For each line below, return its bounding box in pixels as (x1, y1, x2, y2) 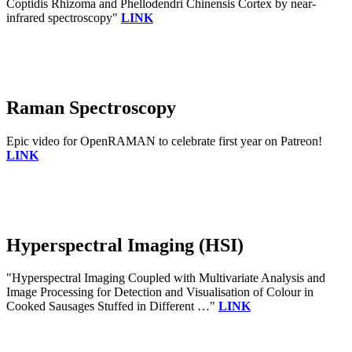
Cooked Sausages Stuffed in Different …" (6, 299, 218, 313)
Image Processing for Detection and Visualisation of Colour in (6, 285, 313, 299)
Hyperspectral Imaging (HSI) (6, 234, 244, 255)
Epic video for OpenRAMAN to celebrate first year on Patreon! (6, 134, 322, 148)
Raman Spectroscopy (6, 97, 176, 118)
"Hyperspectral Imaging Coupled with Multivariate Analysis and (6, 271, 325, 285)
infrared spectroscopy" (6, 10, 121, 24)
